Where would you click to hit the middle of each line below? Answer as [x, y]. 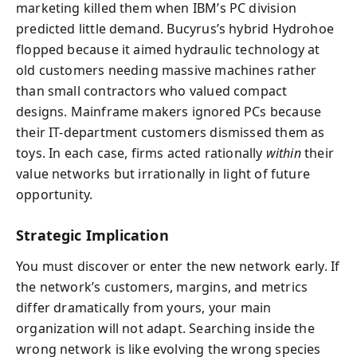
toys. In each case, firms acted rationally [141, 153]
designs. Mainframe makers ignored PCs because [169, 112]
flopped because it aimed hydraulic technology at [168, 49]
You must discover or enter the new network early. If [178, 266]
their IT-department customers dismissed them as [171, 132]
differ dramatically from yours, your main [144, 307]
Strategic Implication [92, 235]
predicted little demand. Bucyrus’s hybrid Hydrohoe [175, 29]
